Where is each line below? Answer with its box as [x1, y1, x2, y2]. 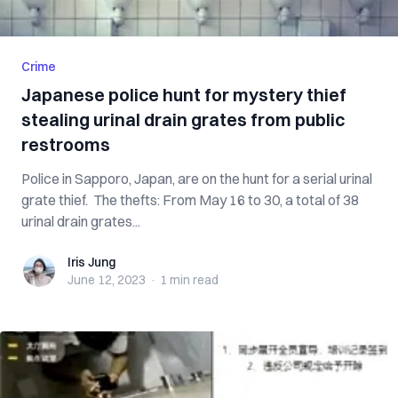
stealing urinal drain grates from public [21, 108, 345, 131]
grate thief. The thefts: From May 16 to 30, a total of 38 [21, 191, 359, 209]
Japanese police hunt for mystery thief [21, 84, 346, 106]
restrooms [21, 133, 110, 155]
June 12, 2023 [68, 272, 146, 288]
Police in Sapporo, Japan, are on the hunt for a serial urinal [21, 170, 372, 187]
